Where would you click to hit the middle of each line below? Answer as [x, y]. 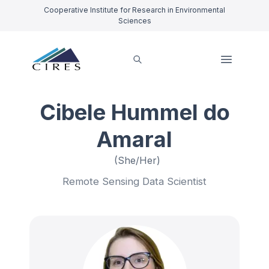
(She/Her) [137, 160]
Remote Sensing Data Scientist [134, 181]
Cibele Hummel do [134, 112]
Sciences [134, 21]
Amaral [134, 139]
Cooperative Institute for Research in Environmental [134, 10]
